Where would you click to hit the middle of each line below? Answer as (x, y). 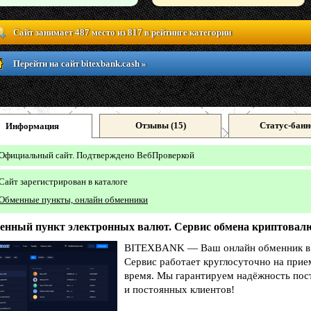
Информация (32, 126)
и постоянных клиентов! (179, 289)
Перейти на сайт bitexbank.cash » (80, 64)
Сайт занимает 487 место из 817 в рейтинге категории (122, 32)
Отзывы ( (154, 125)
